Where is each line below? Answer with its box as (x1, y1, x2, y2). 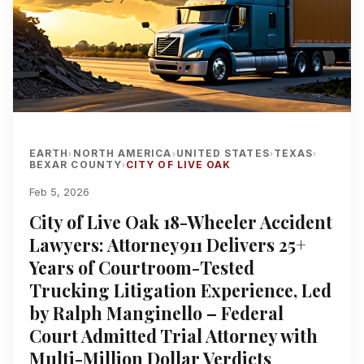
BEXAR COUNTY (29, 158, 122, 171)
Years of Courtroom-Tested (29, 256, 254, 279)
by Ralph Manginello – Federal (29, 301, 284, 324)
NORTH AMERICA (72, 147, 172, 159)
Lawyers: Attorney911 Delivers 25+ (29, 233, 306, 256)
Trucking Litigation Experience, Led (29, 279, 331, 301)
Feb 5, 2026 (29, 186, 89, 198)
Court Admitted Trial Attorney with (29, 324, 318, 347)
